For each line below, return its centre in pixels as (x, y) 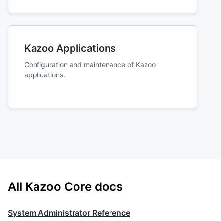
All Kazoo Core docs (65, 186)
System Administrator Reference (69, 212)
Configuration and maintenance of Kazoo (90, 64)
